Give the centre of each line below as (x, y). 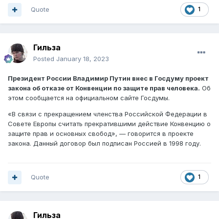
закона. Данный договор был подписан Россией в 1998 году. (104, 143)
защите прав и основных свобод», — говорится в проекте (101, 134)
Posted (45, 59)
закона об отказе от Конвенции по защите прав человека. (104, 88)
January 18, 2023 (83, 59)
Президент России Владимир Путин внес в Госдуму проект (108, 78)
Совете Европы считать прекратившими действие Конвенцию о (109, 124)
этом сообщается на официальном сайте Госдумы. (89, 98)
